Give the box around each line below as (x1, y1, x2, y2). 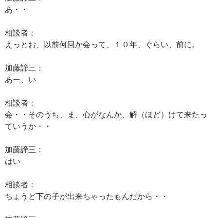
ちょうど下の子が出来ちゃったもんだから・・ (5, 191, 168, 200)
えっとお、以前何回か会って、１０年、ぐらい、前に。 (5, 39, 200, 49)
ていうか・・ (5, 121, 52, 130)
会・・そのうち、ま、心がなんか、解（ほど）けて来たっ (5, 109, 207, 119)
